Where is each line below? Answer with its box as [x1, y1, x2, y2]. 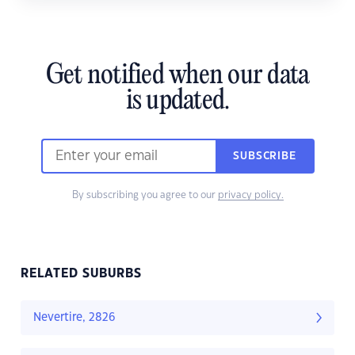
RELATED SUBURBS [21, 268, 142, 281]
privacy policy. [217, 190, 284, 200]
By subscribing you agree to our [71, 190, 218, 200]
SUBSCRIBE [233, 151, 296, 162]
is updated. [125, 86, 230, 117]
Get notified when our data [45, 61, 310, 92]
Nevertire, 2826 [33, 312, 116, 324]
